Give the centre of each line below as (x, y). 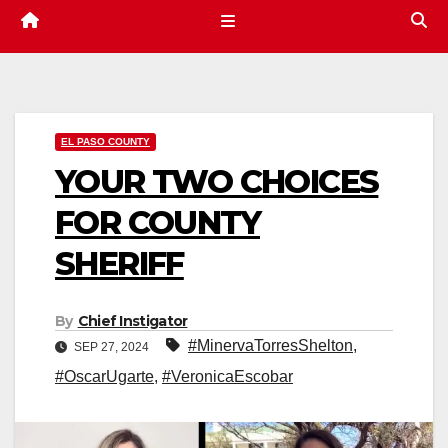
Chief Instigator (132, 321)
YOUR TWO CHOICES (217, 182)
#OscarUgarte (104, 377)
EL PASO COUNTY (105, 142)
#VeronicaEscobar (227, 377)
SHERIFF (119, 264)
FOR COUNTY (157, 223)
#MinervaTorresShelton (270, 346)
